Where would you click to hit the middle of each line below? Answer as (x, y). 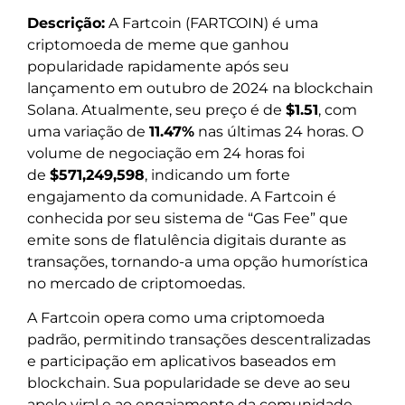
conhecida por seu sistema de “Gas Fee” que (188, 218)
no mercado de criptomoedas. (136, 283)
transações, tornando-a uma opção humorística (198, 261)
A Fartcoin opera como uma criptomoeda (176, 318)
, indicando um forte (217, 174)
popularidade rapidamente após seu (158, 66)
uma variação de (88, 131)
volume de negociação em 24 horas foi (166, 153)
